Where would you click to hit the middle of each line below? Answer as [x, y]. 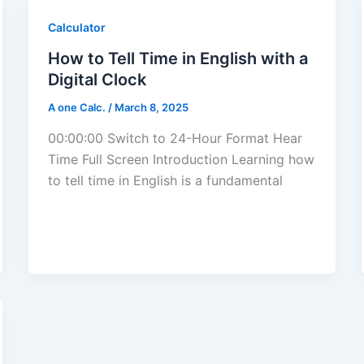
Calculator [76, 28]
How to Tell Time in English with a [178, 59]
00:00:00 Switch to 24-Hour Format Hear [175, 138]
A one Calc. [78, 108]
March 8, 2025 [151, 108]
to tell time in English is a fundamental [165, 180]
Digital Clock [97, 80]
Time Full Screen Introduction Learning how [181, 159]
